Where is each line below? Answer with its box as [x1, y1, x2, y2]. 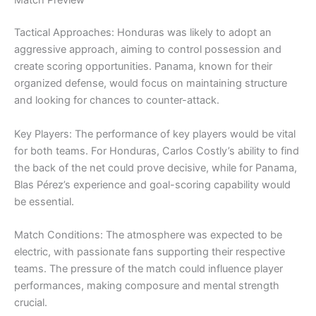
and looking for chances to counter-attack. [14, 94, 219, 107]
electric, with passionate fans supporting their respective [14, 245, 285, 258]
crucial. [14, 296, 47, 309]
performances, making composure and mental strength [14, 279, 279, 292]
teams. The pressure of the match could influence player [14, 262, 283, 275]
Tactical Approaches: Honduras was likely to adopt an [14, 26, 272, 39]
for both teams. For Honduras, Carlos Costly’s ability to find [14, 144, 299, 157]
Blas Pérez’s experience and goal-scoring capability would [14, 178, 291, 191]
